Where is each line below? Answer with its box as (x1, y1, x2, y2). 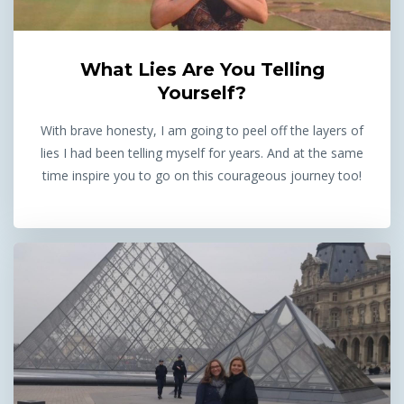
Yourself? (158, 82, 246, 105)
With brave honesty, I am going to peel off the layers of (41, 122, 363, 140)
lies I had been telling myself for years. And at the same (41, 144, 363, 162)
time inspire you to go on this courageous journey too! (42, 167, 362, 185)
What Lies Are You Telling (79, 59, 325, 81)
